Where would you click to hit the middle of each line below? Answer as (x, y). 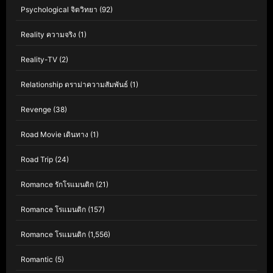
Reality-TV (39, 60)
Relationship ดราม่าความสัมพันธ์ (74, 85)
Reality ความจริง (48, 35)
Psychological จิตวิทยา (59, 10)
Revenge (36, 110)
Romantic (37, 260)
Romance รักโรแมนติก (57, 185)
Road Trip (37, 160)
